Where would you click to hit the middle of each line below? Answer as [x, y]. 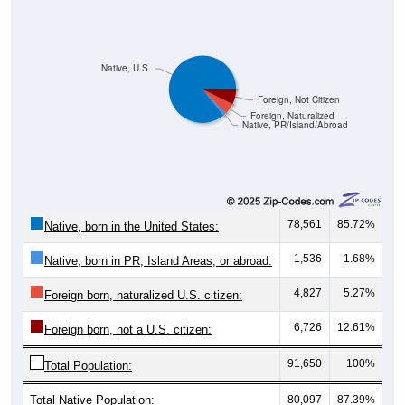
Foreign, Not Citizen [298, 99]
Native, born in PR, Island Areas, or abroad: [158, 261]
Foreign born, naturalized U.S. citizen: [143, 296]
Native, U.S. [126, 68]
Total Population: [88, 366]
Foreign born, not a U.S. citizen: [128, 330]
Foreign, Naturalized [292, 116]
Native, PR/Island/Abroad [295, 125]
